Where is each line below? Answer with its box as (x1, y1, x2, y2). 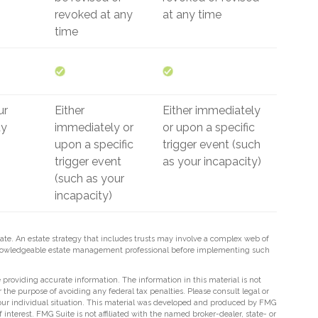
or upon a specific (163, 121, 255, 134)
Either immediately (163, 104, 261, 117)
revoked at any (55, 8, 133, 21)
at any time (163, 8, 221, 21)
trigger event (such (163, 138, 261, 151)
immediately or (55, 121, 133, 134)
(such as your (55, 172, 124, 185)
